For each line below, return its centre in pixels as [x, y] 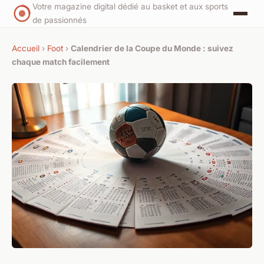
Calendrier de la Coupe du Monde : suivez [152, 48]
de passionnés [60, 20]
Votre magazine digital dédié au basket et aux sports [131, 6]
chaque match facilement [61, 62]
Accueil [26, 48]
